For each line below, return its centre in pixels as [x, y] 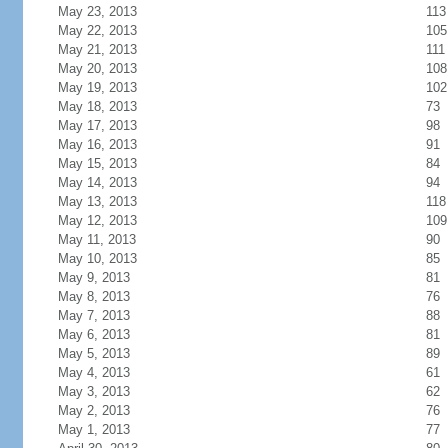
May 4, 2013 [93, 372]
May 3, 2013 [93, 391]
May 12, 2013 [97, 220]
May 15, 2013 [97, 163]
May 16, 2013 [97, 144]
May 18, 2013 [97, 106]
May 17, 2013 [97, 125]
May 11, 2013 [96, 239]
